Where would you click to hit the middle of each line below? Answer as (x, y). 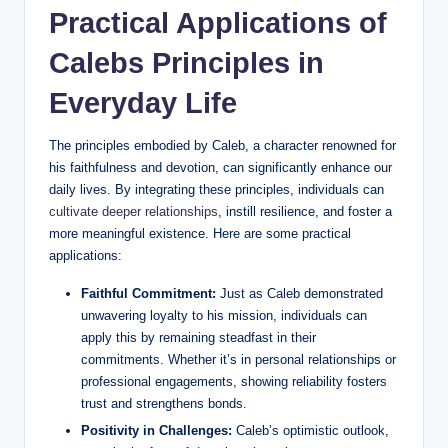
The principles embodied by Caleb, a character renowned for (222, 146)
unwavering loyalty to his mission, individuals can (224, 316)
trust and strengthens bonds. (164, 404)
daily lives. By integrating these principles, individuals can (216, 190)
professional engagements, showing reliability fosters (234, 382)
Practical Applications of (218, 23)
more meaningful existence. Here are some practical (200, 234)
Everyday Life (143, 103)
